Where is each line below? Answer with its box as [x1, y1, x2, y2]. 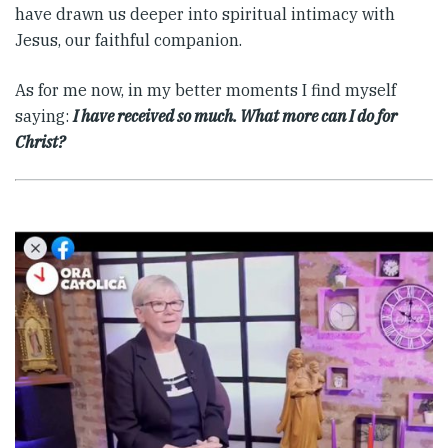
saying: [15, 106, 73, 127]
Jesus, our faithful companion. [15, 30, 242, 51]
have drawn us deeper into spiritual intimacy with [15, 4, 395, 25]
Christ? [15, 132, 65, 153]
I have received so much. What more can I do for [73, 106, 397, 127]
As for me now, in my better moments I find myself [15, 80, 396, 101]
